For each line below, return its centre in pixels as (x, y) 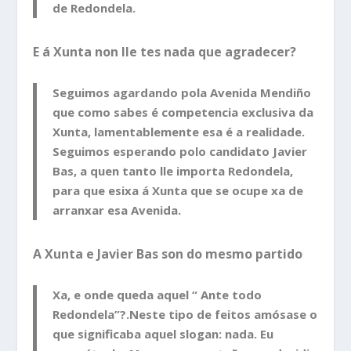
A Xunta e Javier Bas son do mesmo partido (168, 254)
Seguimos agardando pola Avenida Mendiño (182, 93)
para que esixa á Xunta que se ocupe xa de (178, 191)
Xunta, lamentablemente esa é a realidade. (179, 132)
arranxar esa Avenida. (117, 210)
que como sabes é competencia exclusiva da (183, 112)
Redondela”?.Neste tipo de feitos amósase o (185, 314)
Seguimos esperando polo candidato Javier (180, 152)
